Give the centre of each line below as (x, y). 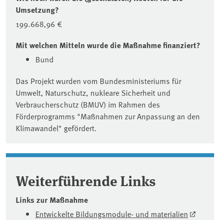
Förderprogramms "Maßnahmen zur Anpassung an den (108, 116)
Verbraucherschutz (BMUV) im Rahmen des (88, 104)
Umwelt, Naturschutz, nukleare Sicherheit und (93, 92)
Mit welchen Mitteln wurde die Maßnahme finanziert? (108, 45)
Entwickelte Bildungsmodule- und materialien (112, 213)
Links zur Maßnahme (52, 199)
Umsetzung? (37, 9)
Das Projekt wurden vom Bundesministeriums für (98, 80)
